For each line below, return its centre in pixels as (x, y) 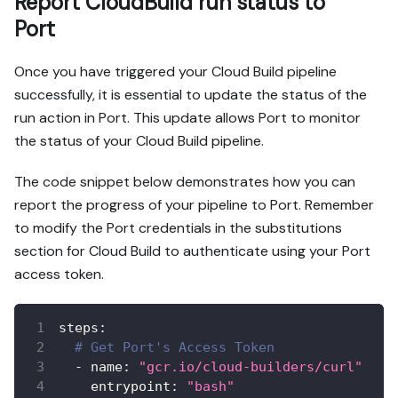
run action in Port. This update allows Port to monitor (187, 118)
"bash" (211, 387)
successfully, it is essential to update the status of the (191, 95)
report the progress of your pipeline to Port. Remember (194, 205)
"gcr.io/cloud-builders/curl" (251, 367)
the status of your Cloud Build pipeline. (139, 141)
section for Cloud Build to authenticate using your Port (192, 251)
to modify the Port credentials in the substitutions (178, 228)
